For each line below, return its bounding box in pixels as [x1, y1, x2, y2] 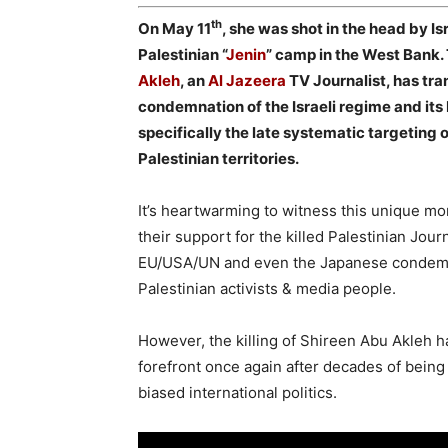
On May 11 [138, 18, 211, 38]
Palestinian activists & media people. [138, 278, 396, 298]
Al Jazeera [208, 70, 289, 90]
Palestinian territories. [138, 148, 299, 168]
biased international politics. [138, 382, 337, 402]
